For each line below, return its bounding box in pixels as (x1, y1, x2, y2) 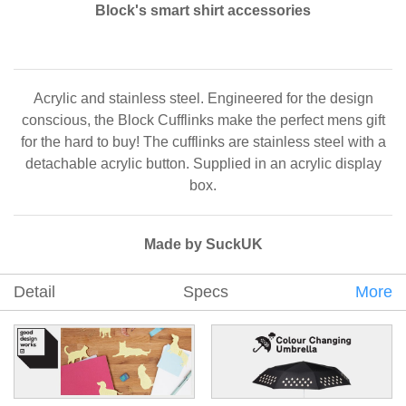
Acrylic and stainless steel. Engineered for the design (33, 91, 373, 107)
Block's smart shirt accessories (95, 3, 311, 19)
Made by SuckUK (143, 237, 263, 253)
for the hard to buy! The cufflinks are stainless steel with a (20, 134, 386, 150)
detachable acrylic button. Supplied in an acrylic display (24, 156, 382, 172)
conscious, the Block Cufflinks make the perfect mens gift (21, 112, 385, 129)
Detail (14, 283, 55, 302)
